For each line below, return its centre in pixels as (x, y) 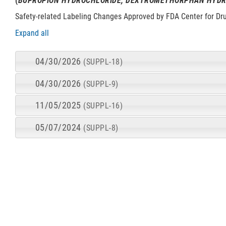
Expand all (32, 33)
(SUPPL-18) (103, 62)
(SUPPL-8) (101, 128)
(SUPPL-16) (103, 106)
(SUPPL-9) (101, 84)
